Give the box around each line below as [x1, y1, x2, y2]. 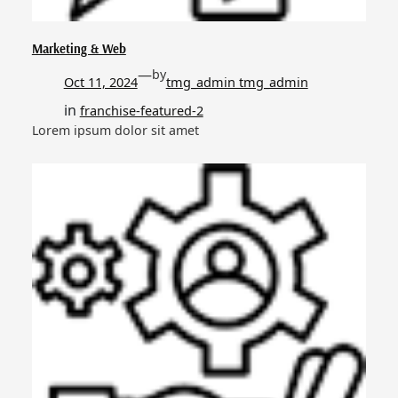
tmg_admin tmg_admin [165, 73, 308, 91]
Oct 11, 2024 [63, 73, 138, 91]
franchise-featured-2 [79, 101, 203, 119]
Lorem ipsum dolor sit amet [31, 121, 199, 139]
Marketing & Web [31, 40, 126, 57]
